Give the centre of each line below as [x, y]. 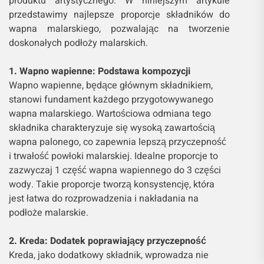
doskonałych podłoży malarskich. [78, 44]
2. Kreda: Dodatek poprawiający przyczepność [108, 242]
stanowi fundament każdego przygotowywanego [111, 101]
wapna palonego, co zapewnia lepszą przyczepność [118, 143]
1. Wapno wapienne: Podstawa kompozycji [100, 73]
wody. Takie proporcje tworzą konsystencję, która [112, 186]
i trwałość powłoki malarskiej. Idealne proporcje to [113, 158]
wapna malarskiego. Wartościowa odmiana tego [110, 115]
